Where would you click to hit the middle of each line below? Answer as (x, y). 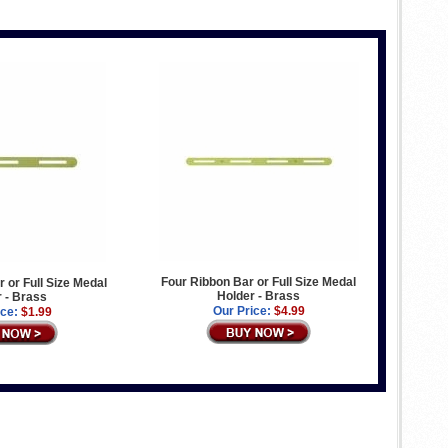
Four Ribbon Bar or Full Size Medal (259, 282)
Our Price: (241, 311)
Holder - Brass (259, 296)
